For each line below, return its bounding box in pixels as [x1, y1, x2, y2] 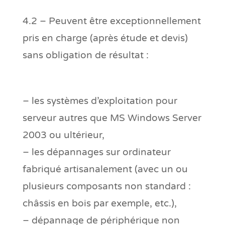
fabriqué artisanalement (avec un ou [22, 163, 188, 175]
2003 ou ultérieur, [22, 129, 104, 141]
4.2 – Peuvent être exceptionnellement [22, 15, 201, 27]
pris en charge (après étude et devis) [22, 32, 188, 44]
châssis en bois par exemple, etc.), [22, 197, 177, 209]
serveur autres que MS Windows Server [22, 112, 201, 124]
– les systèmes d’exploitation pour [22, 95, 177, 106]
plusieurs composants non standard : [22, 180, 191, 192]
